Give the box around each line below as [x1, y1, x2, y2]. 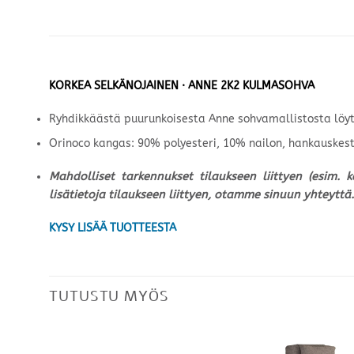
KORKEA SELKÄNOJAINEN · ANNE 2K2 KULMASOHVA [49, 79, 314, 93]
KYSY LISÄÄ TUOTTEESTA [49, 220, 176, 235]
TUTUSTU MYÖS [49, 286, 169, 306]
